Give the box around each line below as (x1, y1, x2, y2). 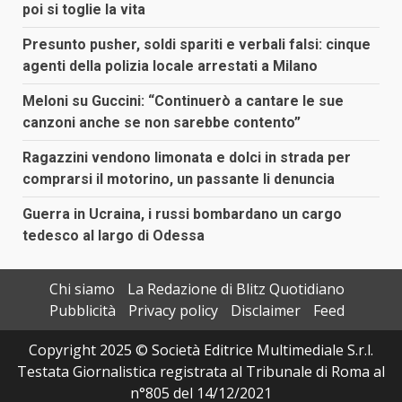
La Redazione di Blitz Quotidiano (127, 279, 345, 300)
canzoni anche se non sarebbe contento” (22, 114, 301, 132)
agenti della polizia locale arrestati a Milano (22, 57, 318, 75)
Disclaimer (230, 301, 301, 321)
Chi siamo (48, 279, 115, 300)
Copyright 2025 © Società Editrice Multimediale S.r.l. (29, 340, 373, 361)
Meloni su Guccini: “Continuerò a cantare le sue (22, 92, 344, 110)
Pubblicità (48, 301, 116, 321)
